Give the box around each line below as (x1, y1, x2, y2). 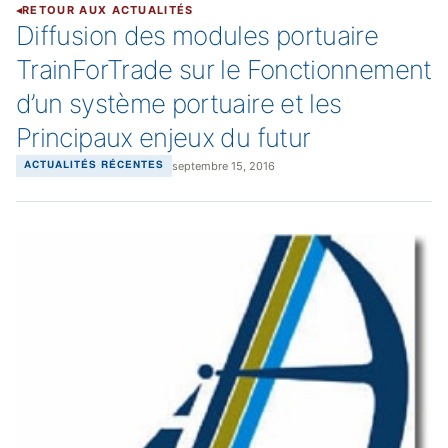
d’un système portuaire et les (16, 88, 342, 119)
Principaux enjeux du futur (16, 122, 311, 153)
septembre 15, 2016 (172, 158, 275, 173)
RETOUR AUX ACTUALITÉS (22, 3, 194, 17)
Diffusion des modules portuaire (16, 20, 379, 51)
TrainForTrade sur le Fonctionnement (16, 54, 432, 85)
